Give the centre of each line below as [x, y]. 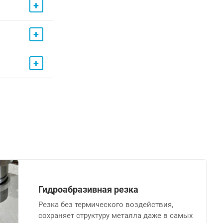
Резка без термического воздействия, [106, 204]
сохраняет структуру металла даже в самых [115, 215]
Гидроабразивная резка [88, 189]
